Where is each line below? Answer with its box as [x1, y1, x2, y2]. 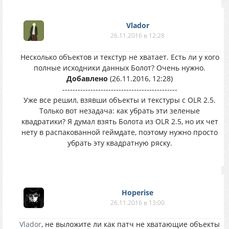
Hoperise [122, 188, 153, 197]
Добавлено [66, 74, 108, 83]
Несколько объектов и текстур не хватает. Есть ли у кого [20, 52, 219, 62]
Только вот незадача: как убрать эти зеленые [39, 106, 200, 116]
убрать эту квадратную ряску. [67, 138, 172, 148]
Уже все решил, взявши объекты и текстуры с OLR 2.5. [24, 95, 216, 105]
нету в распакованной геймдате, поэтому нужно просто [21, 127, 218, 137]
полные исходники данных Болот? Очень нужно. [34, 63, 205, 73]
